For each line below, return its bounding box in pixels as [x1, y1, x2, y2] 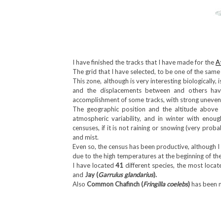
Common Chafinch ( [87, 180, 143, 188]
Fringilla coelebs [143, 180, 188, 188]
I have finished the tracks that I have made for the [73, 58, 216, 66]
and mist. [73, 133, 99, 141]
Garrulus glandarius [98, 171, 153, 179]
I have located [73, 161, 116, 169]
